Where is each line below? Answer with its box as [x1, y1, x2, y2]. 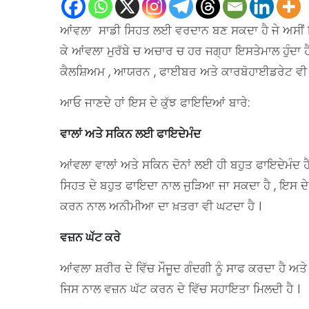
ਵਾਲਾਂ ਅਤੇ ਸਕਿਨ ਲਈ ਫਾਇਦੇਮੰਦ [60, 125, 201, 142]
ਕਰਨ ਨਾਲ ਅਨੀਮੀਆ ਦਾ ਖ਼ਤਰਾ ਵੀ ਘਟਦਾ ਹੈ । [60, 197, 261, 215]
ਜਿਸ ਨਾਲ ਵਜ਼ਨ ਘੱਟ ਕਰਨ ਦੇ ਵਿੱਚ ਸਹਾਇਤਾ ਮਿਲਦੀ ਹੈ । [60, 280, 300, 297]
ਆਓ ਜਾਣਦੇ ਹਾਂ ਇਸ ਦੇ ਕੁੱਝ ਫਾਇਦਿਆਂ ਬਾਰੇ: [60, 94, 250, 111]
